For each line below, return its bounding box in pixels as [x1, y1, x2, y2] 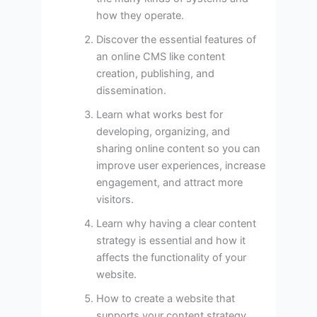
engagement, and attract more [96, 175, 243, 189]
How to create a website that [96, 292, 236, 305]
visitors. [96, 192, 134, 206]
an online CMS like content [96, 50, 226, 63]
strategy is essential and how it [96, 234, 246, 247]
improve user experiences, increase [96, 158, 266, 172]
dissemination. [96, 83, 167, 97]
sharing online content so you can [96, 142, 261, 155]
